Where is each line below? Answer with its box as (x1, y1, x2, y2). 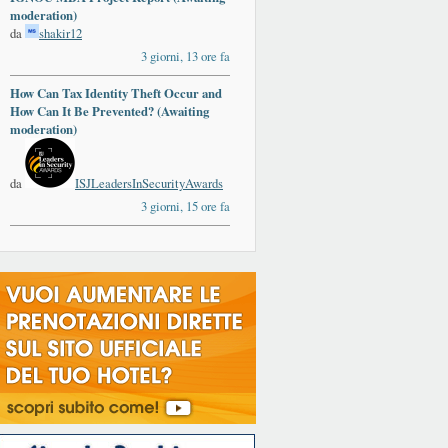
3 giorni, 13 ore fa (141, 47, 230, 66)
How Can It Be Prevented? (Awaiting (10, 102, 209, 121)
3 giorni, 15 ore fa (141, 197, 230, 216)
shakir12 (39, 24, 82, 43)
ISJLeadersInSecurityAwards (75, 174, 223, 193)
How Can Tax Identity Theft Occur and (10, 84, 222, 103)
